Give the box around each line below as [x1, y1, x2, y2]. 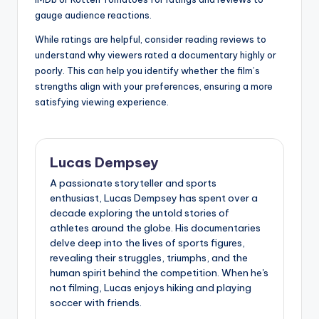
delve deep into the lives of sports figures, [50, 236, 245, 250]
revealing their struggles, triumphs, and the [50, 251, 248, 265]
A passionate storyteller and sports [50, 177, 216, 190]
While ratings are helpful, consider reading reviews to [35, 33, 266, 45]
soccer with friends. [50, 296, 142, 310]
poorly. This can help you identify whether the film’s [35, 64, 260, 76]
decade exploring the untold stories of [50, 206, 229, 220]
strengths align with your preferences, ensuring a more [35, 80, 273, 92]
